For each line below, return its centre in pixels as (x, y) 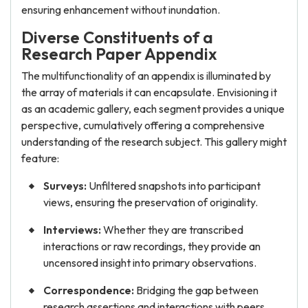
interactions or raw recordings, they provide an (152, 246)
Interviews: (72, 230)
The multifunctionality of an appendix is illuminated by (146, 76)
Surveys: (65, 186)
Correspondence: (89, 290)
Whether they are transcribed (172, 230)
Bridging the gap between (196, 290)
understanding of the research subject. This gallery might (154, 142)
